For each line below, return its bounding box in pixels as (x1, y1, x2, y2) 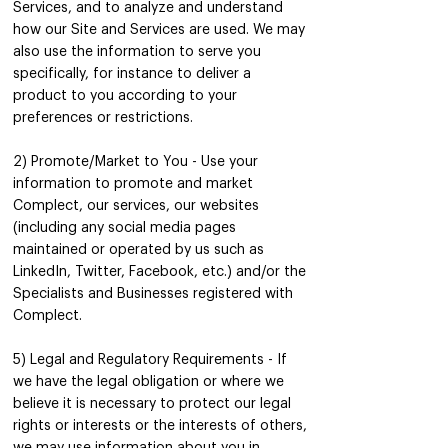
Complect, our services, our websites (13, 199, 259, 213)
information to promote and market (13, 177, 253, 191)
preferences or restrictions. (13, 111, 193, 125)
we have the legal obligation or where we (13, 375, 284, 389)
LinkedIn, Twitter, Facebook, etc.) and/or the (13, 265, 306, 279)
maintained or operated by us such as (13, 243, 264, 257)
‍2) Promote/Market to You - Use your (13, 155, 258, 169)
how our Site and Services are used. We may (13, 23, 305, 37)
